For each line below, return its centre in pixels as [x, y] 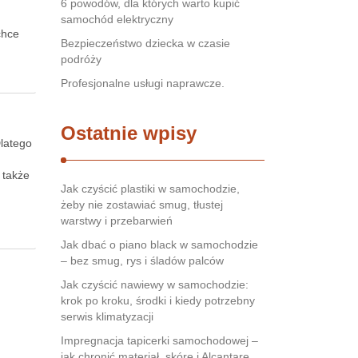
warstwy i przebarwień [117, 221]
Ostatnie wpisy [129, 133]
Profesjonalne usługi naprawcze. [143, 83]
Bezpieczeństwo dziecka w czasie [145, 43]
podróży [81, 59]
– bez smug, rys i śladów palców [142, 261]
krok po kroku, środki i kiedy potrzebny [158, 300]
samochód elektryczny [117, 19]
